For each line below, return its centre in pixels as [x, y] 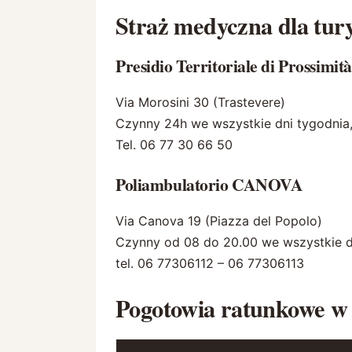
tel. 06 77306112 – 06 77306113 [210, 264]
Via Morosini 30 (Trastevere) [200, 103]
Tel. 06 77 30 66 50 [174, 145]
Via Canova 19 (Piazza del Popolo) [219, 221]
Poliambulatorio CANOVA [209, 185]
